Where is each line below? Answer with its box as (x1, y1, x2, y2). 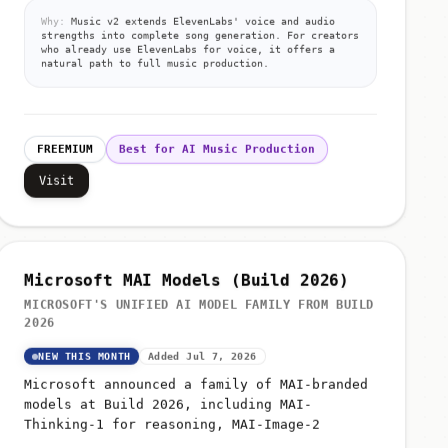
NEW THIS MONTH (38, 346, 131, 358)
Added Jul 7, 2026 (147, 346, 257, 358)
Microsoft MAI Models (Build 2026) (24, 266, 350, 286)
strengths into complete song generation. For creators (41, 25, 360, 37)
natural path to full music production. (41, 53, 270, 65)
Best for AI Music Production (119, 138, 316, 152)
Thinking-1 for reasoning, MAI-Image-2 (24, 412, 321, 428)
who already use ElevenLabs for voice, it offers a (41, 39, 336, 51)
